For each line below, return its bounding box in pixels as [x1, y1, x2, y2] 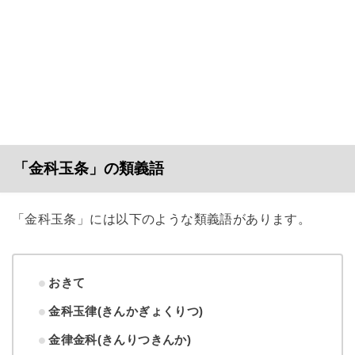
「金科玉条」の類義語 [13, 159, 164, 177]
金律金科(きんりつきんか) [48, 333, 192, 347]
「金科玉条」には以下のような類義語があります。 [11, 211, 311, 226]
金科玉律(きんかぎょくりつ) [48, 304, 204, 319]
